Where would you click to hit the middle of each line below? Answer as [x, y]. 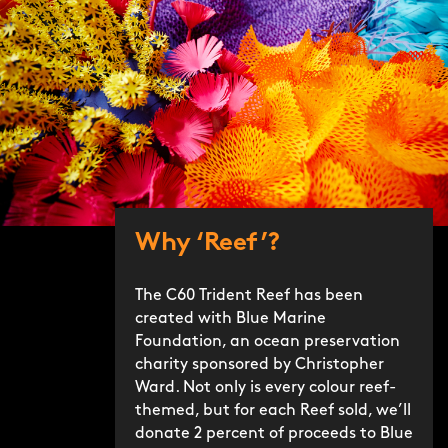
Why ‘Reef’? [207, 243]
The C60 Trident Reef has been [249, 295]
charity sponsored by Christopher [259, 364]
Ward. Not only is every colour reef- [265, 387]
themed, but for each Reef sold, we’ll [273, 410]
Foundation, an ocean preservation [267, 341]
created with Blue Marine [230, 318]
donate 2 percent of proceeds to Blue [274, 433]
